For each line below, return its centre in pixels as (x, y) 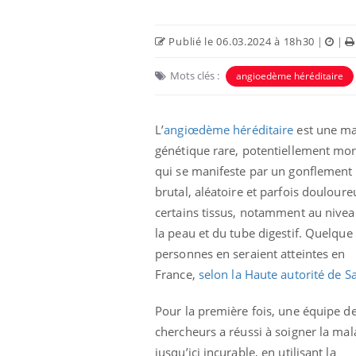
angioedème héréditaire (290, 75)
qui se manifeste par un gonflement (254, 170)
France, (177, 274)
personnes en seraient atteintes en (250, 253)
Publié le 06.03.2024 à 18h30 (240, 41)
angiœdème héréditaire (229, 129)
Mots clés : (195, 75)
